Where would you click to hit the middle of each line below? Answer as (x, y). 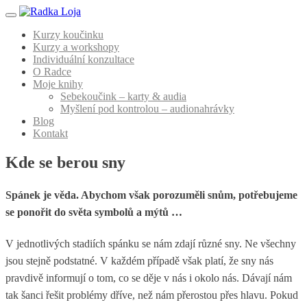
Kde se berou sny (65, 162)
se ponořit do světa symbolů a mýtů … (94, 212)
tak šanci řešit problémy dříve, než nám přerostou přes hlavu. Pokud (152, 295)
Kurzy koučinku (68, 35)
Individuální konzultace (84, 59)
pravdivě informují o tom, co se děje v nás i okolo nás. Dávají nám (149, 278)
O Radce (52, 72)
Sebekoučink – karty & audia (123, 96)
